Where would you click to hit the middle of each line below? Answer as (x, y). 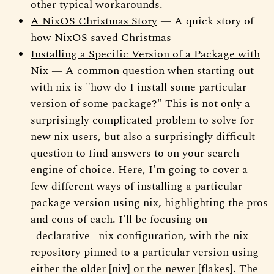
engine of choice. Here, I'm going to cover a (139, 169)
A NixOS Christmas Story (94, 21)
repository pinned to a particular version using (145, 252)
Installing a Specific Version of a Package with (145, 54)
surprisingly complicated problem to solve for (142, 120)
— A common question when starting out (151, 70)
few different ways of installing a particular (136, 186)
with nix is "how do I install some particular (139, 87)
